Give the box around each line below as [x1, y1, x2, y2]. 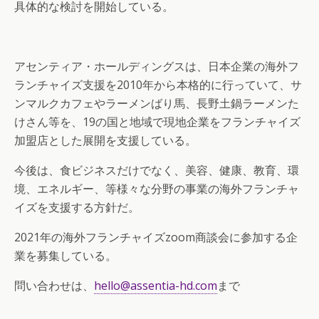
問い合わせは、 [14, 278, 94, 293]
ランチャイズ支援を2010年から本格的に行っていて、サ [14, 77, 302, 93]
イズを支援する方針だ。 [14, 199, 140, 215]
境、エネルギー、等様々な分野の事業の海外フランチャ [14, 181, 299, 197]
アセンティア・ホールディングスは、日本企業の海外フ [14, 58, 299, 74]
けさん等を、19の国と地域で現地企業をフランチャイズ [14, 114, 300, 130]
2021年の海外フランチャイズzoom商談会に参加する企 [14, 229, 298, 245]
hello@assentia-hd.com [94, 278, 217, 293]
